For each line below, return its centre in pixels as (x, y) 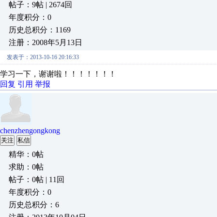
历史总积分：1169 (40, 30)
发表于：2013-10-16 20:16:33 (43, 57)
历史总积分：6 (34, 205)
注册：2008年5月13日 (46, 42)
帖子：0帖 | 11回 (37, 179)
